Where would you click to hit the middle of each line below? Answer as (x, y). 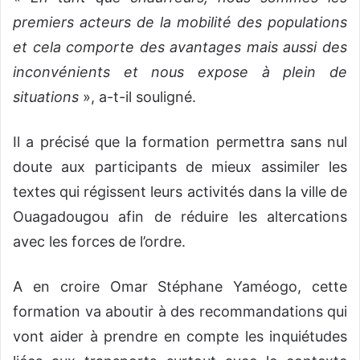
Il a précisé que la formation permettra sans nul (180, 142)
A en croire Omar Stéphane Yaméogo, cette (180, 287)
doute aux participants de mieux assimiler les (180, 167)
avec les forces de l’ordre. (99, 242)
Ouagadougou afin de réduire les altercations (180, 217)
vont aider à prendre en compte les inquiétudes (180, 337)
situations (46, 97)
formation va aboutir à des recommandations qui (180, 312)
